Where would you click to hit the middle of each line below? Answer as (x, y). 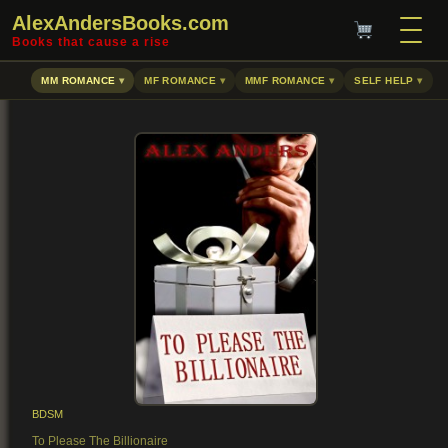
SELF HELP (384, 80)
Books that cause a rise (91, 42)
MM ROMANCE (78, 80)
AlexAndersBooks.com (120, 23)
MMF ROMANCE (285, 80)
